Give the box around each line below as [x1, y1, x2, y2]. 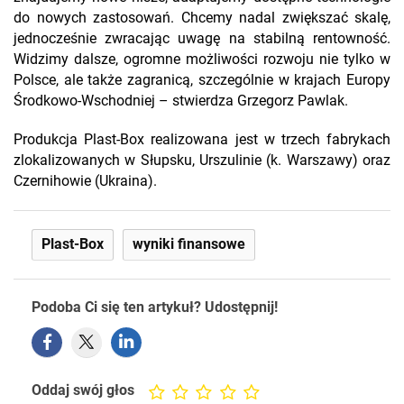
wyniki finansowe [133, 236, 245, 252]
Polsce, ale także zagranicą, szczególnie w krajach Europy [14, 72, 390, 88]
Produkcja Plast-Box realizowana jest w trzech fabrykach [14, 132, 390, 148]
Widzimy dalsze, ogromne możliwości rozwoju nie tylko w [14, 51, 390, 68]
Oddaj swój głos [32, 382, 145, 399]
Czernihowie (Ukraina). [14, 173, 157, 189]
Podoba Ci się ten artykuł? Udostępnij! [32, 299, 278, 316]
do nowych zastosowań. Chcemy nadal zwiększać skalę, [14, 10, 390, 26]
